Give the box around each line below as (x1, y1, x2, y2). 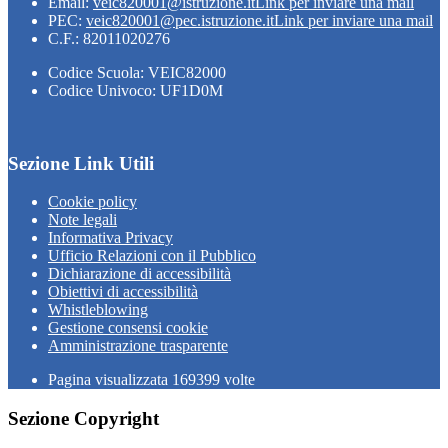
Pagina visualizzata (48, 371, 172, 389)
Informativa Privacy (48, 229, 173, 247)
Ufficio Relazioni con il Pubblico (48, 247, 256, 265)
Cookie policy (48, 193, 137, 211)
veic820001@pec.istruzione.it (86, 11, 274, 29)
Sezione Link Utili (8, 152, 154, 174)
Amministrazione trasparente (48, 337, 228, 355)
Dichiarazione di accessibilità (48, 265, 231, 283)
